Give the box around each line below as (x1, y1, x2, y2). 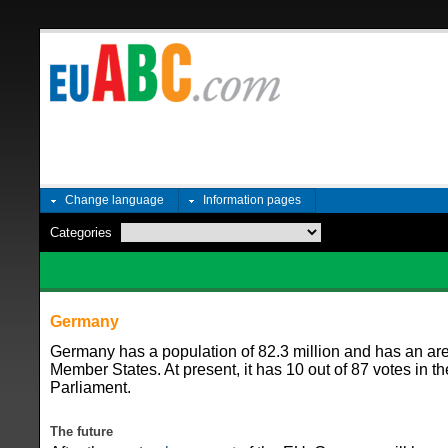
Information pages (203, 193, 301, 207)
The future (50, 423, 113, 439)
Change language (65, 193, 164, 207)
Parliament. (50, 379, 131, 397)
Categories (50, 225, 112, 240)
